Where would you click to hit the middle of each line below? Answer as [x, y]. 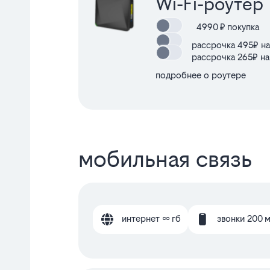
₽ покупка [239, 27]
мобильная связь [165, 159]
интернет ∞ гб [151, 218]
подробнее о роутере [201, 75]
